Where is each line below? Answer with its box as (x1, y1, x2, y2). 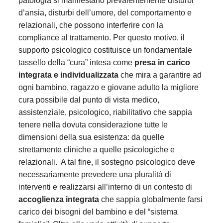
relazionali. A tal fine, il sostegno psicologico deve (18, 157, 195, 166)
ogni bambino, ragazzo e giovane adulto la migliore (18, 83, 199, 92)
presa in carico (134, 58, 190, 67)
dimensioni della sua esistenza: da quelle (18, 132, 164, 141)
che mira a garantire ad (118, 70, 202, 79)
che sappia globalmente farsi (99, 195, 203, 204)
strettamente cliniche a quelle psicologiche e (18, 145, 175, 154)
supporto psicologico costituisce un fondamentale (18, 45, 192, 54)
